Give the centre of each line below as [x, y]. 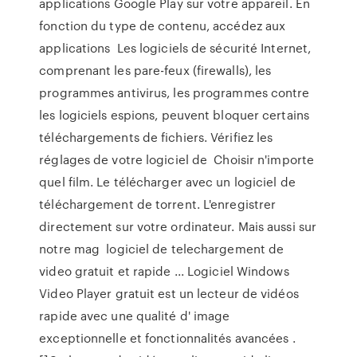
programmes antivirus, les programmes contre [175, 92]
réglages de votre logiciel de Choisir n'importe [177, 159]
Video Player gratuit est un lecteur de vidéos [169, 293]
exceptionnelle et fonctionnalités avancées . [167, 338]
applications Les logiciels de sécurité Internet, [175, 48]
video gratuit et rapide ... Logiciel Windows [164, 271]
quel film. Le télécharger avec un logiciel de [167, 182]
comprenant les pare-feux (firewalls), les [155, 70]
